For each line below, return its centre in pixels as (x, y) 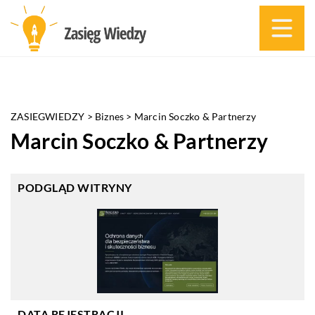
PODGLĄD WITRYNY (75, 187)
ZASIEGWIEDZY (48, 116)
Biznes (110, 116)
